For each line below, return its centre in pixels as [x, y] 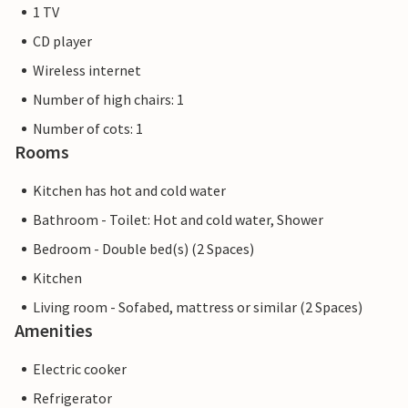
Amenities [54, 331]
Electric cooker [80, 369]
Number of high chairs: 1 [108, 100]
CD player [62, 41]
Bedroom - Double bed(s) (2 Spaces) [143, 249]
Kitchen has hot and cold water [129, 191]
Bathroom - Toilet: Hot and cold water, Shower [178, 220]
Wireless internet [87, 71]
